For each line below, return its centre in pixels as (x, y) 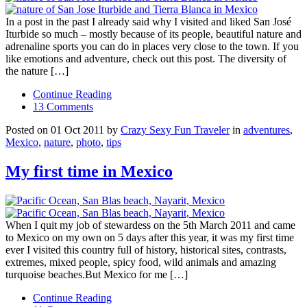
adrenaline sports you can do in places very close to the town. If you (152, 46)
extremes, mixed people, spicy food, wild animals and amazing (141, 262)
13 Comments (63, 106)
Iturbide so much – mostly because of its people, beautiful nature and (153, 34)
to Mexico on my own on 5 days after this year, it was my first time (150, 237)
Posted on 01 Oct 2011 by (63, 130)
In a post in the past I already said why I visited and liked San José (148, 21)
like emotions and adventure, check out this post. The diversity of (146, 58)
